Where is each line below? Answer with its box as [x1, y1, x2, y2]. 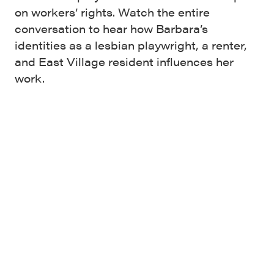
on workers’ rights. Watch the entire [15, 4, 210, 20]
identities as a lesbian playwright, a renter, [15, 37, 247, 53]
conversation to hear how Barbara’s [15, 20, 208, 36]
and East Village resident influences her [15, 53, 234, 69]
